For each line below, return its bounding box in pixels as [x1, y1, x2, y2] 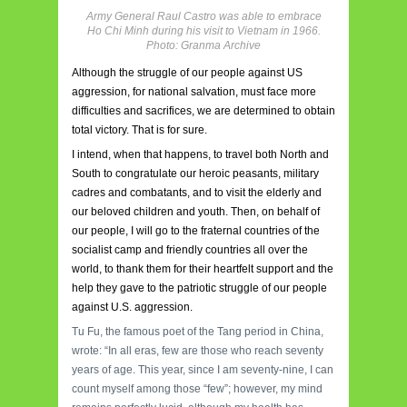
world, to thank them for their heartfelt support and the [72, 263, 333, 276]
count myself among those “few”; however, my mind [72, 382, 323, 396]
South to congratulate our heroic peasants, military [72, 167, 319, 181]
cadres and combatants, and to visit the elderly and [72, 186, 322, 200]
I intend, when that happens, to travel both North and [72, 148, 329, 162]
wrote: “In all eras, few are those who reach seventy [72, 344, 323, 358]
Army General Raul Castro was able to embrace [85, 10, 322, 24]
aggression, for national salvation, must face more [72, 85, 316, 99]
